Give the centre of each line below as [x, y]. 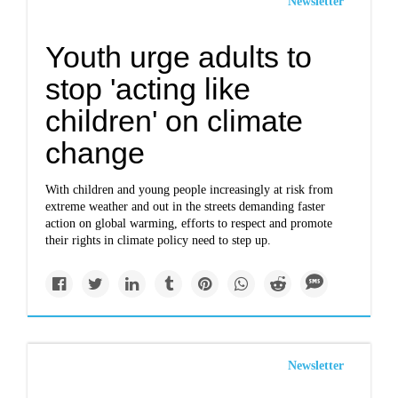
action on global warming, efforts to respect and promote [189, 223]
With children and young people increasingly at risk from [190, 190]
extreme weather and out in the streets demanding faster [186, 207]
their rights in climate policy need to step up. [159, 240]
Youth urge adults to [179, 57]
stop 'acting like [148, 89]
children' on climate [175, 121]
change [96, 153]
